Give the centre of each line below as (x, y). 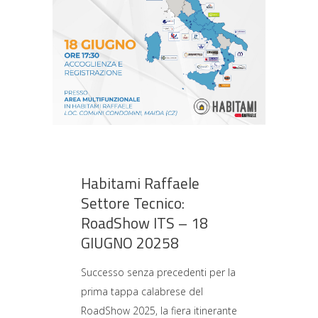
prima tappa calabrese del (142, 291)
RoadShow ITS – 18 (144, 223)
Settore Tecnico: (133, 203)
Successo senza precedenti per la (158, 272)
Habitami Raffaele (140, 183)
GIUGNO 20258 (130, 243)
